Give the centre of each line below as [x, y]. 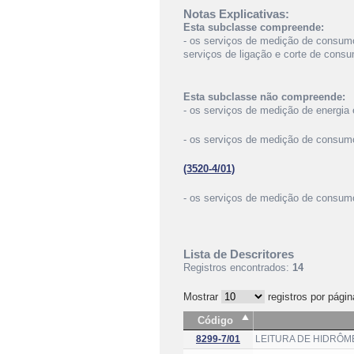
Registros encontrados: [238, 267]
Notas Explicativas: [236, 14]
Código [215, 320]
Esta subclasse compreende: [254, 27]
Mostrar [202, 297]
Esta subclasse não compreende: [264, 97]
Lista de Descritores [239, 254]
